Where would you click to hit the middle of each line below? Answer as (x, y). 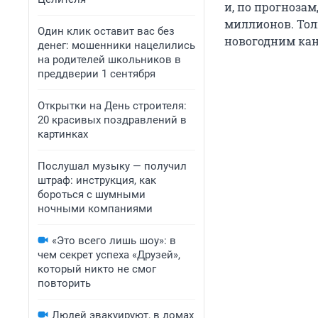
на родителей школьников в (109, 60)
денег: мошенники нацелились (116, 45)
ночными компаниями (95, 209)
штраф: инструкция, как (97, 180)
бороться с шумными (92, 194)
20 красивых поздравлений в (112, 120)
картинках (63, 134)
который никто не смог (97, 269)
